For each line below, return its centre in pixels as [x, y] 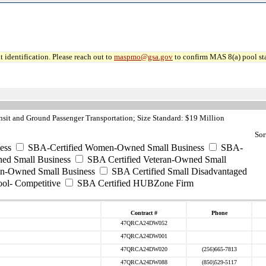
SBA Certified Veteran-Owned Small [156, 159]
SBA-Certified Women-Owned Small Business [115, 148]
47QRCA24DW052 [144, 223]
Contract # [144, 213]
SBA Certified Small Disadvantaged [178, 171]
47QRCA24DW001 [144, 236]
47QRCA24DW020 [144, 249]
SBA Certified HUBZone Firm [134, 183]
